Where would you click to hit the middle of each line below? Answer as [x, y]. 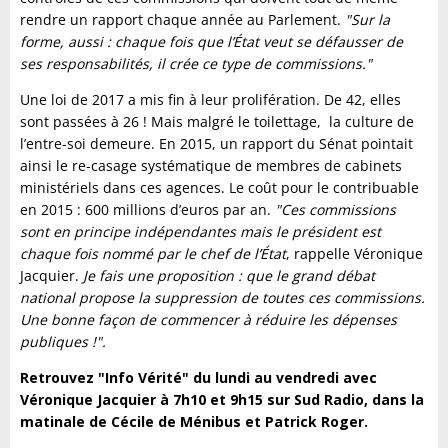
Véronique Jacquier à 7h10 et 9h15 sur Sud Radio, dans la [222, 400]
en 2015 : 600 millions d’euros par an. [145, 210]
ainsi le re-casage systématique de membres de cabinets [211, 166]
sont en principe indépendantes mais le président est [200, 232]
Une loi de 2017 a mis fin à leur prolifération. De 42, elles [210, 100]
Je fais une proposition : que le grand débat [229, 276]
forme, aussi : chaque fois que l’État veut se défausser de [211, 42]
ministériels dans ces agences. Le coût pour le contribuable [219, 188]
